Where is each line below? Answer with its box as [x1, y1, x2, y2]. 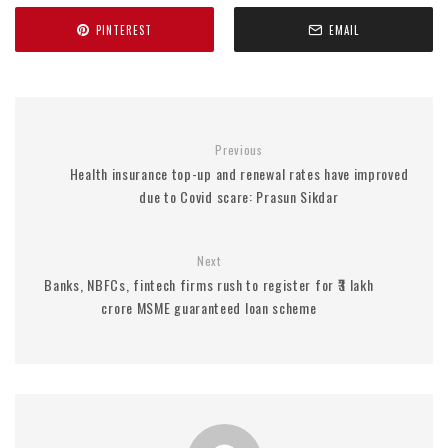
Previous [215, 141, 263, 159]
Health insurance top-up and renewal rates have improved [69, 163, 409, 185]
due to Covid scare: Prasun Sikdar [139, 186, 339, 208]
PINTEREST [96, 21, 152, 38]
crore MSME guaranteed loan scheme [101, 297, 317, 319]
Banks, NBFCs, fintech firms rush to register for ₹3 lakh [44, 274, 374, 296]
